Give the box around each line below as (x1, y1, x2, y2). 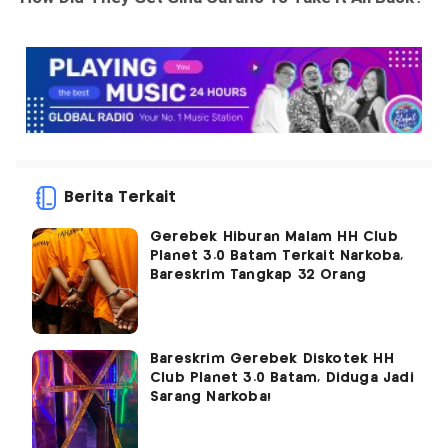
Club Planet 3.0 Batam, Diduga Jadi (150, 371, 414, 386)
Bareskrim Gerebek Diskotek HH (150, 352, 394, 367)
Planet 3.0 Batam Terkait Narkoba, (150, 249, 404, 264)
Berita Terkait (64, 190, 176, 206)
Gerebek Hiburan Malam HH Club (150, 230, 398, 245)
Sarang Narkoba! (150, 390, 271, 405)
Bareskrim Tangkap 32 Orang (150, 268, 367, 283)
